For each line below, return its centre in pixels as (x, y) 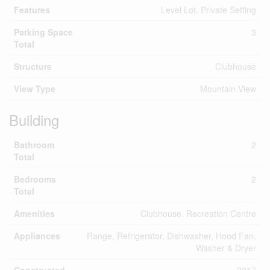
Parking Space (43, 32)
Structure (33, 66)
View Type (35, 89)
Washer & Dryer (226, 248)
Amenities (34, 213)
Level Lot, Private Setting (209, 10)
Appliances (37, 236)
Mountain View (228, 89)
